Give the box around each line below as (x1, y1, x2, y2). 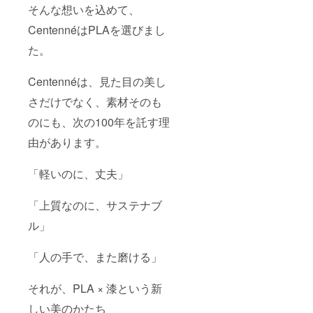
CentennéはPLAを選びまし (28, 22, 166, 38)
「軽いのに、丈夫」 (28, 166, 129, 182)
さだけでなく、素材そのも (28, 94, 162, 110)
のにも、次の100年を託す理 (28, 114, 170, 131)
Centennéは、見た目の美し (28, 73, 166, 90)
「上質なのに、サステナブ (28, 197, 162, 214)
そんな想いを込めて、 (28, 1, 140, 18)
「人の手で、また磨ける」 (28, 249, 162, 265)
